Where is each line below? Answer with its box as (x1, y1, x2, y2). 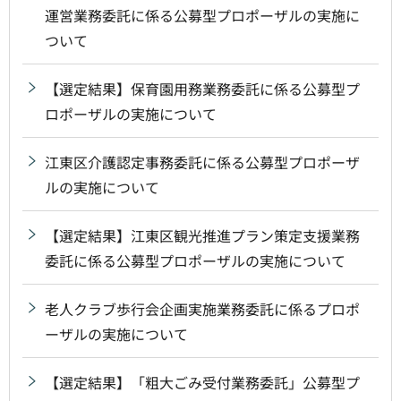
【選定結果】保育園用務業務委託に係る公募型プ (45, 77, 360, 99)
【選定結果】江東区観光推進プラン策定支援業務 (45, 224, 360, 246)
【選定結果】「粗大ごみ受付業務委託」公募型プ (45, 371, 360, 393)
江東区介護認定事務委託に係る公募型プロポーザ (45, 150, 360, 173)
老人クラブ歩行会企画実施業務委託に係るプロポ (45, 297, 360, 320)
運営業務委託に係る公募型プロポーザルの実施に (45, 4, 360, 26)
